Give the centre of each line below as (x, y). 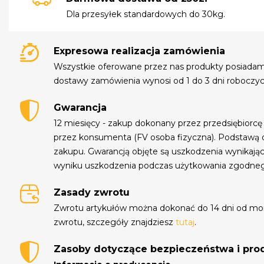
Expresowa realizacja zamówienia (140, 51)
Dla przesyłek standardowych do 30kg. (146, 14)
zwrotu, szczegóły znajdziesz (115, 222)
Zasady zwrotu (92, 193)
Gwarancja (80, 108)
